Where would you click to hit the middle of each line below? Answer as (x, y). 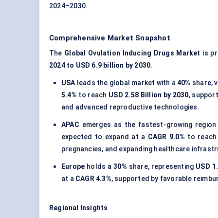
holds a (99, 167)
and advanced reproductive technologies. (130, 107)
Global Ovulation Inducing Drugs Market (132, 53)
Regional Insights (79, 208)
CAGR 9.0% (166, 137)
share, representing (161, 167)
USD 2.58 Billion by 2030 (149, 95)
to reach (93, 95)
